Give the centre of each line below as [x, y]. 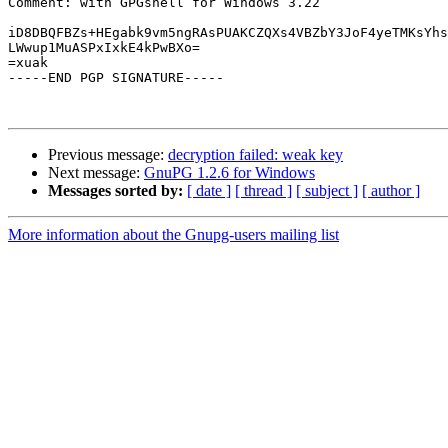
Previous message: [108, 155]
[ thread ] [263, 191]
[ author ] [391, 191]
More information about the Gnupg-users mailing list [173, 235]
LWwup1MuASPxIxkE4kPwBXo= [104, 48]
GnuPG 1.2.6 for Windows [229, 173]
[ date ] [209, 191]
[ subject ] [327, 191]
